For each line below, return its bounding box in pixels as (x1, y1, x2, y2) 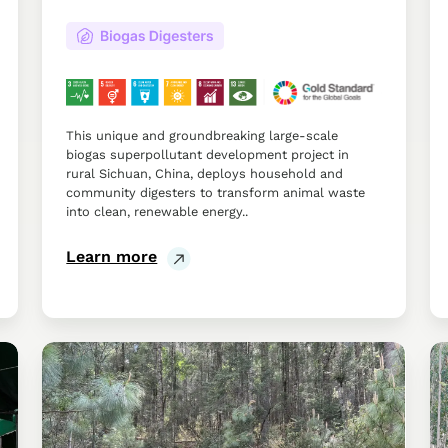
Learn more (66, 246, 158, 266)
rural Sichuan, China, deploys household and (66, 165, 344, 181)
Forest (42, 368, 93, 388)
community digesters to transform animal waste (66, 184, 366, 200)
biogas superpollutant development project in (66, 146, 350, 162)
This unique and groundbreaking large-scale (66, 127, 339, 143)
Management (42, 392, 144, 412)
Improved (42, 344, 117, 364)
